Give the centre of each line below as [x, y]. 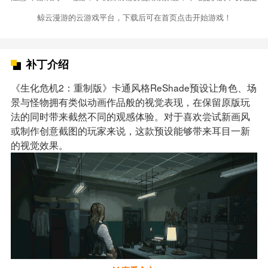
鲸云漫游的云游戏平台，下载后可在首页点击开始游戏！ [134, 17]
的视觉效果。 [39, 144]
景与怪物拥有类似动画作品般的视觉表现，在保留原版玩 [130, 101]
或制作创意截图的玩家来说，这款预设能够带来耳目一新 [130, 130]
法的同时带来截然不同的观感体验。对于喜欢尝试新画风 [130, 116]
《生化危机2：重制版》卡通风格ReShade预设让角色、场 [133, 87]
